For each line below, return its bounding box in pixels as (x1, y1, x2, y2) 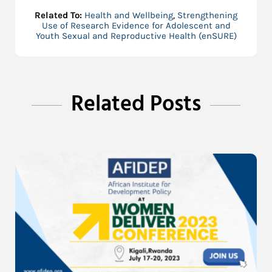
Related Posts (71, 87, 201, 123)
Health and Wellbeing (84, 10, 173, 21)
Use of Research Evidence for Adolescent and (41, 20, 231, 32)
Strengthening (177, 10, 237, 21)
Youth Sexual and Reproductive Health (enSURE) (35, 30, 237, 42)
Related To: (35, 10, 84, 21)
